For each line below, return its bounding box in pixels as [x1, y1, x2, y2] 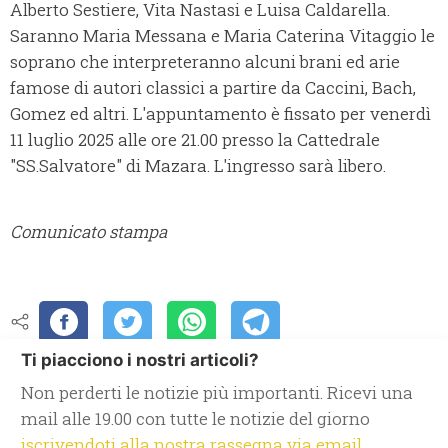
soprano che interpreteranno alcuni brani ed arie [10, 50, 400, 74]
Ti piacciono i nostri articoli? [21, 350, 259, 371]
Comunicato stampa [10, 220, 167, 244]
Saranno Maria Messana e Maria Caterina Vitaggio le [10, 24, 435, 48]
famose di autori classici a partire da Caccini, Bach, [10, 76, 416, 100]
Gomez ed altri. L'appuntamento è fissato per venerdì [10, 102, 431, 126]
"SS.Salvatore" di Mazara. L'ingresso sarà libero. [10, 154, 386, 178]
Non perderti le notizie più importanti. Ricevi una [21, 381, 413, 405]
